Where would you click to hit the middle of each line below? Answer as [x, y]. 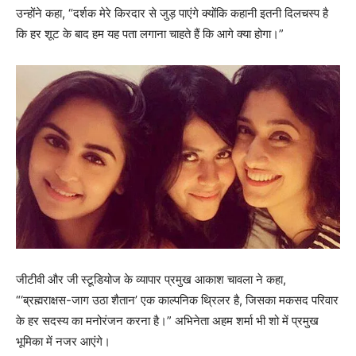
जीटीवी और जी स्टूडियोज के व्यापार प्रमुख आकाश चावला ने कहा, [151, 279]
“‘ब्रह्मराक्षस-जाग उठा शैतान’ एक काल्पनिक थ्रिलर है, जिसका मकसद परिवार [177, 300]
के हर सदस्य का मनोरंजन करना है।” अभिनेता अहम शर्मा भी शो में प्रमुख [167, 320]
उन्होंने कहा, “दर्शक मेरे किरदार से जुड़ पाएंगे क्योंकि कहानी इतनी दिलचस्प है [172, 14]
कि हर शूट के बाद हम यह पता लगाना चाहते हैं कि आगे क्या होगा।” [150, 34]
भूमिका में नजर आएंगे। [63, 341]
